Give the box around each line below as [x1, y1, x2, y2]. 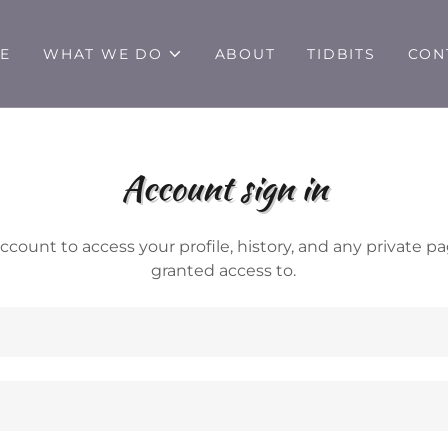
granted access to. [151, 261, 297, 280]
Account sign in [121, 163, 327, 212]
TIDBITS [307, 44, 376, 63]
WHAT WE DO [43, 44, 163, 63]
